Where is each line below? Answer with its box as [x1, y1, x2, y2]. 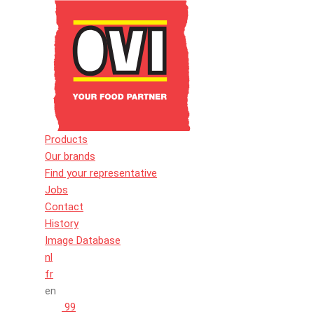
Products [45, 133, 88, 146]
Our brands [45, 150, 95, 163]
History [45, 217, 78, 230]
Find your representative [45, 167, 157, 179]
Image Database [45, 234, 121, 247]
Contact [45, 200, 83, 213]
